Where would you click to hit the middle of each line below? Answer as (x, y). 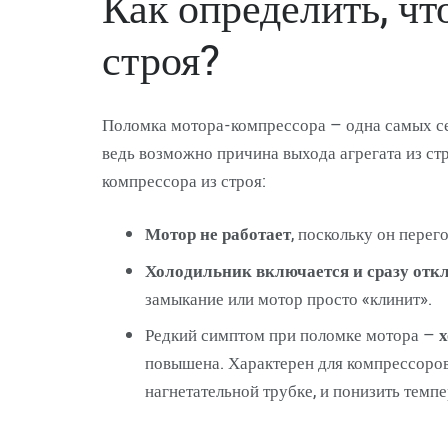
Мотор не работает (217, 233)
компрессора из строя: (183, 180)
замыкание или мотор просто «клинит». (288, 298)
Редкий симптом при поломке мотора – (291, 334)
